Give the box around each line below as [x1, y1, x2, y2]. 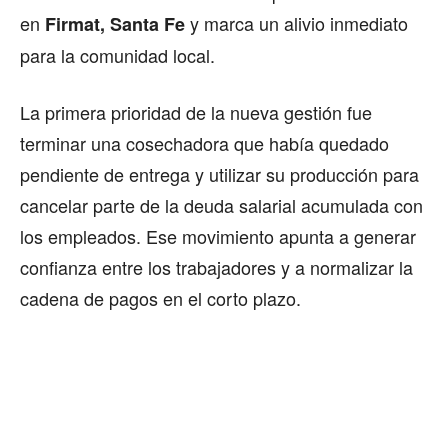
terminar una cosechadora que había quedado [20, 130, 389, 157]
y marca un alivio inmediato [185, 10, 408, 37]
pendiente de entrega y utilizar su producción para [20, 161, 419, 188]
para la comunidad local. [20, 42, 215, 69]
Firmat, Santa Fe [45, 11, 185, 38]
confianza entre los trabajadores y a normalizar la [20, 254, 413, 281]
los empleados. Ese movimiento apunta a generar [20, 223, 416, 250]
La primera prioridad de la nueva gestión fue [20, 99, 372, 126]
